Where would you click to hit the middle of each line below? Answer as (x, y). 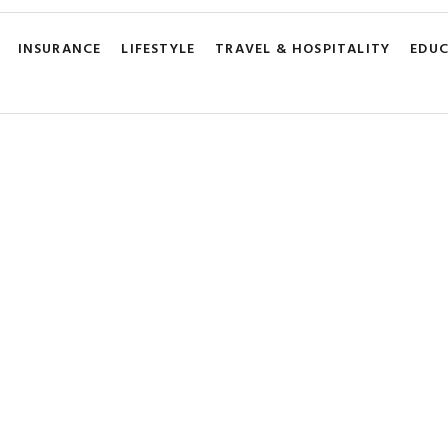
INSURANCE (59, 48)
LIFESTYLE (158, 48)
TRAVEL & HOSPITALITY (303, 48)
